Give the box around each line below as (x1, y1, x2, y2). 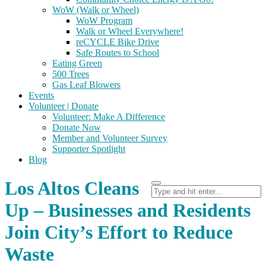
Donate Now (52, 122, 101, 132)
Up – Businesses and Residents (5, 199, 251, 221)
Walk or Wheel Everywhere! (76, 26, 183, 36)
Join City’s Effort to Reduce (5, 221, 233, 243)
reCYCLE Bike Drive (76, 37, 159, 47)
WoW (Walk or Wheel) (52, 5, 139, 15)
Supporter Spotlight (52, 144, 125, 154)
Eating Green (52, 58, 102, 68)
